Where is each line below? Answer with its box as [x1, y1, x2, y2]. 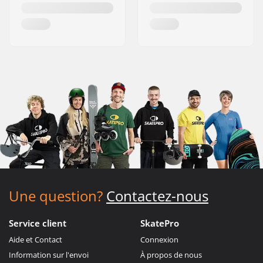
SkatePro [140, 217, 179, 229]
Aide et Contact [9, 234, 62, 245]
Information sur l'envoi [9, 249, 89, 260]
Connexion [140, 234, 178, 245]
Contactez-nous [106, 186, 208, 205]
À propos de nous [140, 249, 202, 260]
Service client [9, 217, 66, 229]
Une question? [9, 186, 103, 205]
